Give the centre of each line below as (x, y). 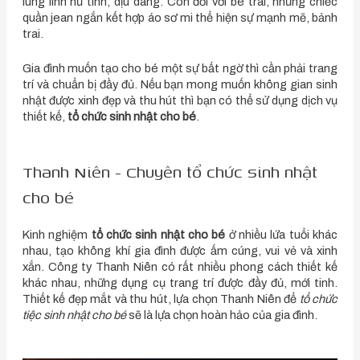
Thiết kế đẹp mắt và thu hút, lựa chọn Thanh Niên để (161, 299)
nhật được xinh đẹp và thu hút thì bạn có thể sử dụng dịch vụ (180, 101)
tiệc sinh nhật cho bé (74, 315)
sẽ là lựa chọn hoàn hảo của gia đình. (221, 315)
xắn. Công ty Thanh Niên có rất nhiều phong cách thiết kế (180, 267)
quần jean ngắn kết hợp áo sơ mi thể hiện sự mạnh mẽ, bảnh (180, 17)
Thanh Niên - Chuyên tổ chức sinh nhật (170, 172)
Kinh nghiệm (57, 235)
